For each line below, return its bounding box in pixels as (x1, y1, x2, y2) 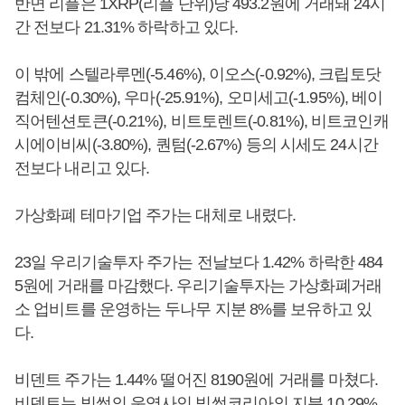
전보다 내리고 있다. (14, 159, 154, 178)
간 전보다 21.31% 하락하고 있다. (14, 18, 242, 37)
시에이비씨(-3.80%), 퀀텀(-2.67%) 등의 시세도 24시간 (14, 136, 378, 155)
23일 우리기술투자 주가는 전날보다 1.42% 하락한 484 (14, 253, 383, 272)
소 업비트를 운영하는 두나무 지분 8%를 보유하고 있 (14, 300, 372, 319)
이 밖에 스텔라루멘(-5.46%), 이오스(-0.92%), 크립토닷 (14, 65, 381, 84)
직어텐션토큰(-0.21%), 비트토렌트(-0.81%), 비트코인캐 (14, 112, 389, 131)
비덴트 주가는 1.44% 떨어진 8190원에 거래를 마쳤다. (14, 371, 379, 390)
